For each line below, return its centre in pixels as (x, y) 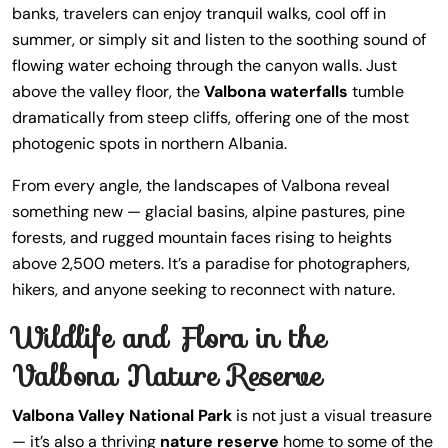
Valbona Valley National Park (122, 415)
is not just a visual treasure (332, 415)
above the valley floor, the (108, 91)
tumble (376, 91)
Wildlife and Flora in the (169, 338)
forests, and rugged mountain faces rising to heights (202, 237)
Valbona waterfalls (276, 91)
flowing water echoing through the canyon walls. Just (204, 65)
